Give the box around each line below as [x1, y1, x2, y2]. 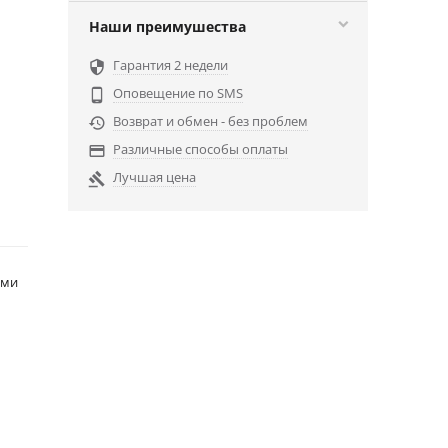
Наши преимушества [89, 17, 246, 36]
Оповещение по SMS [113, 84, 243, 102]
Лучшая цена [113, 168, 196, 186]
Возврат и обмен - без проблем [113, 112, 308, 130]
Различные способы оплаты [113, 140, 288, 158]
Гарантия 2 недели [113, 56, 228, 74]
